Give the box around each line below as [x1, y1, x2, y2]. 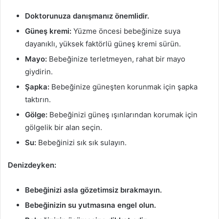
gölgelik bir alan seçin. [25, 122, 102, 132]
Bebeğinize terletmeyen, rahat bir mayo [47, 54, 185, 64]
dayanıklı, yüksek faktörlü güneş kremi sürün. [25, 39, 181, 48]
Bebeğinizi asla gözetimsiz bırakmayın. [25, 185, 162, 195]
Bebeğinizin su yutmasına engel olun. [25, 200, 156, 210]
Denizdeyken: [8, 160, 56, 170]
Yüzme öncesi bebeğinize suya [71, 26, 180, 36]
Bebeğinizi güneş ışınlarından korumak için [47, 109, 197, 119]
